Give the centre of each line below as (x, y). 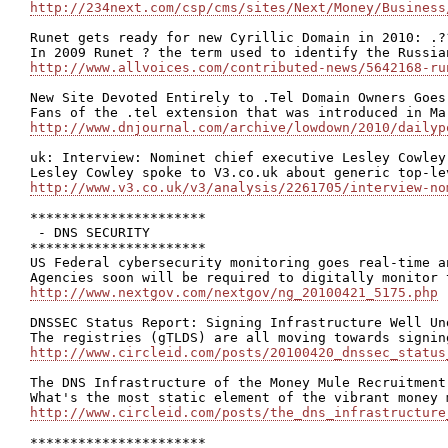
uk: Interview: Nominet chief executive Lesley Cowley (238, 157)
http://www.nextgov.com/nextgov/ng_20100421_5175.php (234, 292)
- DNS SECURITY (90, 232)
